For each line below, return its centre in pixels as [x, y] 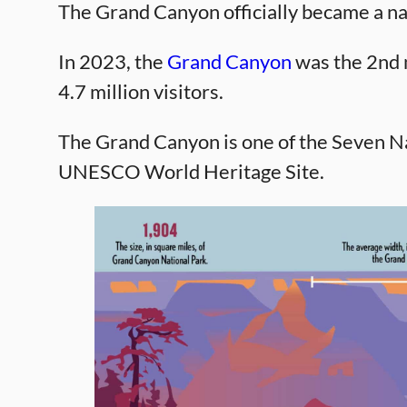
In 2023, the [113, 62]
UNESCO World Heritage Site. [191, 172]
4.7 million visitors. [141, 92]
